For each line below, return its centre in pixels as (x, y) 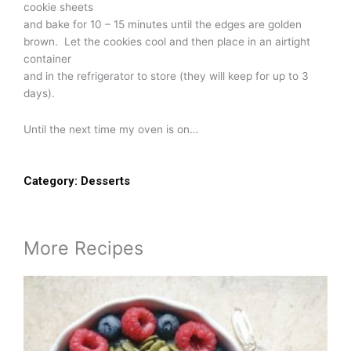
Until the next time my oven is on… (111, 130)
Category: (51, 181)
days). (39, 94)
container (47, 59)
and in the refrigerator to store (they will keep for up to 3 (166, 76)
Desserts (105, 181)
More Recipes (83, 248)
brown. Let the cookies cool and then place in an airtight (167, 42)
